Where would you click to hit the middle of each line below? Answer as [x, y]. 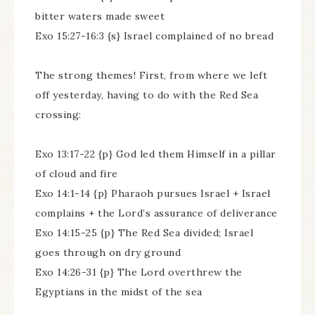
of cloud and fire [77, 174]
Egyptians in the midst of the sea [119, 292]
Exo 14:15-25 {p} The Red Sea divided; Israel [144, 233]
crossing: [58, 115]
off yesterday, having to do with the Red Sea [147, 95]
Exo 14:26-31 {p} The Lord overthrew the [139, 272]
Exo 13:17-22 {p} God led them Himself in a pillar [156, 154]
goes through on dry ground [108, 252]
